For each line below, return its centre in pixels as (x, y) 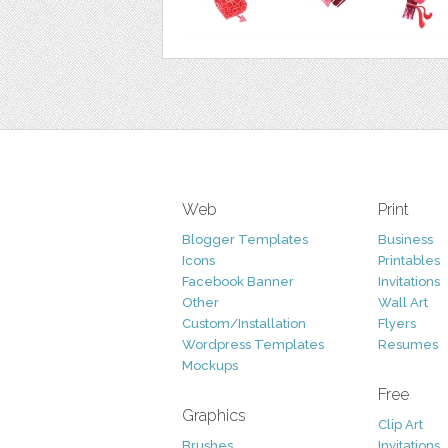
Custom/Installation (244, 323)
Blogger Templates (245, 239)
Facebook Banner (238, 281)
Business (405, 239)
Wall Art (403, 302)
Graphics (214, 415)
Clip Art (400, 424)
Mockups (210, 365)
